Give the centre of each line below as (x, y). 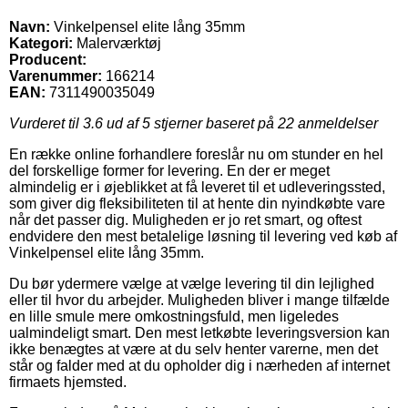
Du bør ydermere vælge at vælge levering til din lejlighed (192, 283)
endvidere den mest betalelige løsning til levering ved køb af (203, 236)
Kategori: (41, 43)
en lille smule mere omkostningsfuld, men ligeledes (174, 316)
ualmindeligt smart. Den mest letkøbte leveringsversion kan (199, 332)
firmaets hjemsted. (68, 382)
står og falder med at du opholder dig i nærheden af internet (199, 365)
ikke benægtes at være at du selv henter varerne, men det (194, 349)
